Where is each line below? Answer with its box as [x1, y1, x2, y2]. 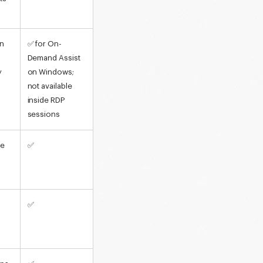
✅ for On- [27, 39, 62, 48]
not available [27, 82, 72, 90]
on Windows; [27, 68, 74, 76]
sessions [27, 110, 60, 118]
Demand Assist [27, 53, 80, 62]
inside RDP [27, 96, 65, 104]
